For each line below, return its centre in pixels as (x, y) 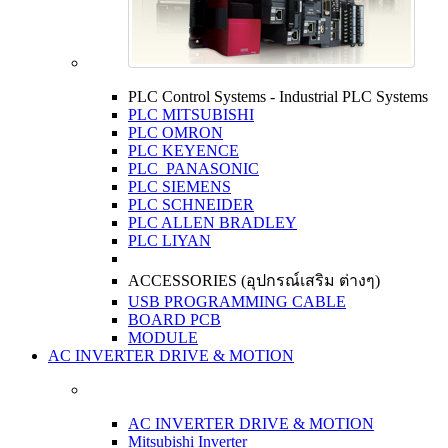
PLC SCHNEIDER (191, 204)
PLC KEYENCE (183, 150)
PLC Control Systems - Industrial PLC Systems (278, 96)
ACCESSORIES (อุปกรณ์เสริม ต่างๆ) (254, 280)
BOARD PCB (174, 319)
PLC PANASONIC (193, 168)
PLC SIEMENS (179, 186)
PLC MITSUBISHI (191, 114)
